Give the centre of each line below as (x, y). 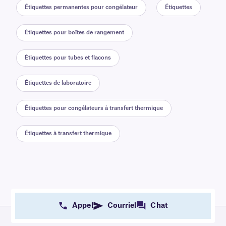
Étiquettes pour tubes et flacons (68, 58)
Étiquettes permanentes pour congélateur (81, 8)
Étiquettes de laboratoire (58, 83)
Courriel (122, 206)
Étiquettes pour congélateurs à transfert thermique (94, 108)
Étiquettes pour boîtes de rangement (74, 33)
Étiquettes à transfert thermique (68, 134)
